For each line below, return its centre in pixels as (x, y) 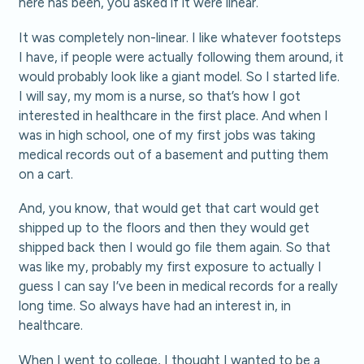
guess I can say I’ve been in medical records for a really (179, 286)
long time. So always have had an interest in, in (155, 306)
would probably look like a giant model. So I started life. (180, 76)
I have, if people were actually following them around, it (182, 56)
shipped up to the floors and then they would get (165, 228)
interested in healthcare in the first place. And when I (174, 115)
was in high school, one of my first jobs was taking (167, 134)
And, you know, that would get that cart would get (169, 208)
